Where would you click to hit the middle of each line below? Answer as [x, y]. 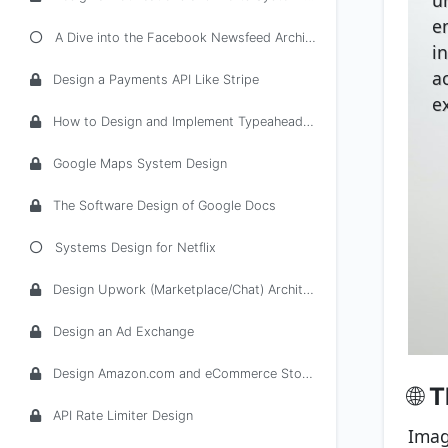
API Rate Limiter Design [123, 415]
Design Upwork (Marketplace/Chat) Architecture [178, 289]
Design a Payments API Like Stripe [156, 79]
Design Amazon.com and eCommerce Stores [177, 373]
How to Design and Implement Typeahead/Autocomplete [178, 121]
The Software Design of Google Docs [164, 205]
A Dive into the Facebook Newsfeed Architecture [180, 37]
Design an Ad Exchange [123, 331]
